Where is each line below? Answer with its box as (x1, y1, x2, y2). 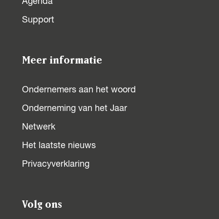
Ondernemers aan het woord (22, 86, 136, 94)
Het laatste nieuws (22, 141, 96, 150)
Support (22, 16, 54, 24)
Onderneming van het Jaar (22, 104, 127, 113)
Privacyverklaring (22, 160, 89, 169)
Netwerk (22, 123, 55, 131)
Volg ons (22, 200, 62, 210)
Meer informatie (22, 56, 102, 66)
